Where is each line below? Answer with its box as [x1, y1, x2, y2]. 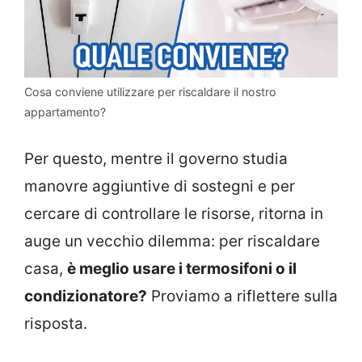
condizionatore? [24, 286, 147, 305]
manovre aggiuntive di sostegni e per [24, 176, 295, 196]
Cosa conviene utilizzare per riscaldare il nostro [24, 85, 276, 99]
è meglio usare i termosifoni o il [67, 259, 297, 278]
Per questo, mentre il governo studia [24, 149, 288, 168]
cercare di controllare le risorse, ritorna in [24, 204, 323, 223]
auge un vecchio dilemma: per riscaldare [24, 231, 320, 250]
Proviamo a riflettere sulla [147, 286, 338, 305]
